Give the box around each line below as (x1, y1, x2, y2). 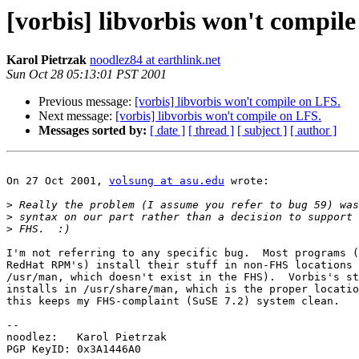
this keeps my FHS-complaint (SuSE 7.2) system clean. (6, 295, 340, 308)
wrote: (224, 175, 269, 188)
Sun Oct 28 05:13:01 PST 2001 (6, 67, 167, 82)
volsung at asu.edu (109, 175, 224, 188)
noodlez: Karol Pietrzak (6, 331, 167, 344)
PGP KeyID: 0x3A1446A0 (6, 343, 141, 356)
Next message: (38, 109, 115, 123)
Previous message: (38, 95, 135, 109)
